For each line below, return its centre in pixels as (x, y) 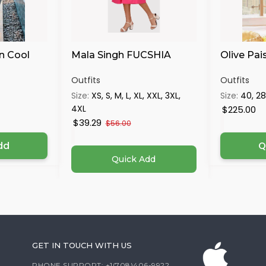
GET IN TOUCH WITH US (82, 245)
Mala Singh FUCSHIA (121, 55)
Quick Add (134, 159)
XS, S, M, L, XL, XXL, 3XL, (136, 96)
